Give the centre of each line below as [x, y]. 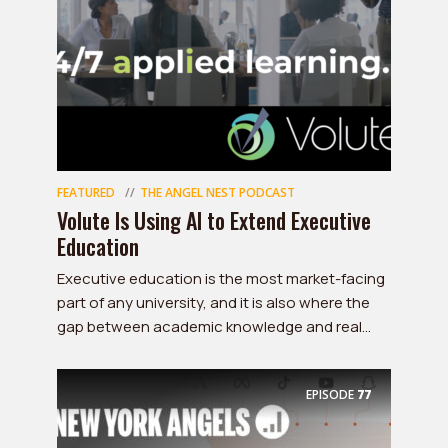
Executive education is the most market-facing [221, 278]
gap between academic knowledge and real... [214, 326]
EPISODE [330, 394]
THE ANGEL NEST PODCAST [217, 192]
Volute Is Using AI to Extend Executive [214, 220]
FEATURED [86, 192]
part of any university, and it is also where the [213, 302]
